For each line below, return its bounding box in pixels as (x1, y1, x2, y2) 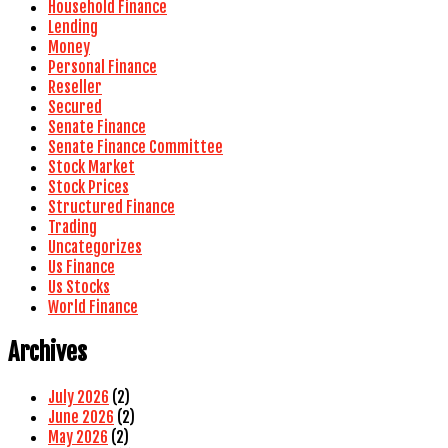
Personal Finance (48, 57, 157, 78)
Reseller (48, 77, 102, 98)
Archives (8, 337, 87, 368)
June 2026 (48, 407, 114, 428)
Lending (48, 17, 98, 38)
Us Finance (48, 257, 115, 278)
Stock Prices (48, 177, 129, 198)
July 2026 (48, 387, 109, 408)
